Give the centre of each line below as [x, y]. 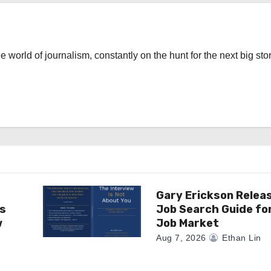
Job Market [188, 224]
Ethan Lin [240, 238]
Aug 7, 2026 [181, 238]
